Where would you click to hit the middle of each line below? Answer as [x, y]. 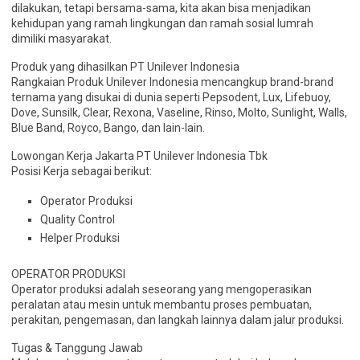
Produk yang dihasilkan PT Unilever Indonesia [125, 67]
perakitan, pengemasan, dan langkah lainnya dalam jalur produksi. [178, 320]
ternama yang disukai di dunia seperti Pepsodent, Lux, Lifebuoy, [171, 97]
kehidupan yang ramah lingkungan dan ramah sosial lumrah [162, 23]
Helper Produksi [80, 238]
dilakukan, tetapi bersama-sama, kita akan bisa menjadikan [161, 8]
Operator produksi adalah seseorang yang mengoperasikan [162, 289]
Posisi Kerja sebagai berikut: [82, 171]
